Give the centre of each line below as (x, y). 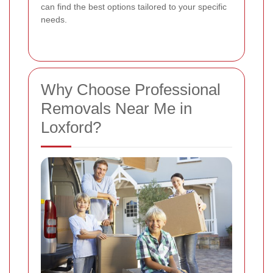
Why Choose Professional (131, 90)
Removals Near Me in (116, 109)
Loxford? (71, 128)
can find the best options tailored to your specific (134, 7)
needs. (54, 20)
